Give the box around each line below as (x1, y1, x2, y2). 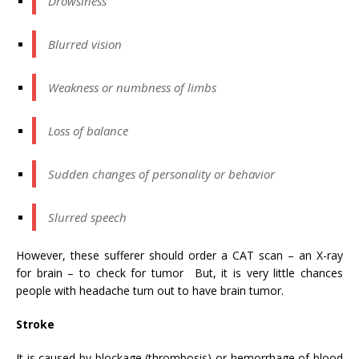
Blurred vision (48, 35, 122, 52)
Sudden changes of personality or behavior (48, 165, 275, 182)
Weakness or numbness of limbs (48, 79, 216, 95)
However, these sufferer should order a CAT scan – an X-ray (16, 247, 343, 263)
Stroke (16, 316, 54, 332)
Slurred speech (48, 208, 127, 225)
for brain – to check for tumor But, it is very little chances (16, 264, 343, 280)
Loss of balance (48, 122, 128, 139)
